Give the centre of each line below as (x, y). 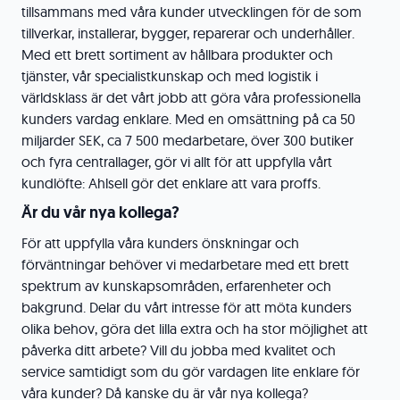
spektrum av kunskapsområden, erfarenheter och (176, 286)
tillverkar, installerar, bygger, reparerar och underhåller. (188, 33)
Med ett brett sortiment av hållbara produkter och (177, 54)
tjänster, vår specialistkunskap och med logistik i (170, 76)
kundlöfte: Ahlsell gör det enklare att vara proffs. (171, 183)
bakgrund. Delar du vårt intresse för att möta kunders (187, 307)
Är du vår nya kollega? (100, 212)
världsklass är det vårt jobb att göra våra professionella (191, 97)
